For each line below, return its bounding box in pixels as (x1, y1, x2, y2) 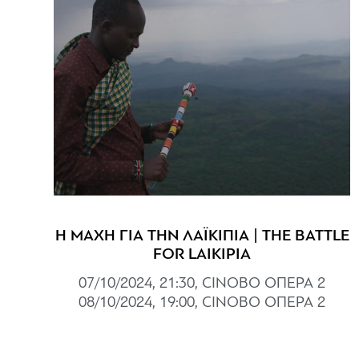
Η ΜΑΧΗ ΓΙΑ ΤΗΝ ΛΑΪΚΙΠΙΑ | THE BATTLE (54, 228, 349, 244)
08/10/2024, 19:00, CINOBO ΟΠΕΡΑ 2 (79, 295, 326, 311)
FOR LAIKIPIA (153, 246, 252, 263)
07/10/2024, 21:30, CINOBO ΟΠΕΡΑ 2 (79, 276, 326, 292)
